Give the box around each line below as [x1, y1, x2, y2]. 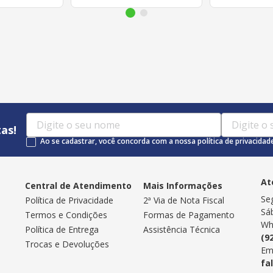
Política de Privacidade [25, 194, 114, 207]
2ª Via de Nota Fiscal [143, 194, 224, 207]
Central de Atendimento [25, 180, 132, 192]
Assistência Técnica [143, 224, 220, 236]
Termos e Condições [25, 209, 108, 221]
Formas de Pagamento [143, 209, 235, 221]
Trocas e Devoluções [25, 238, 110, 250]
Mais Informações [143, 180, 222, 192]
